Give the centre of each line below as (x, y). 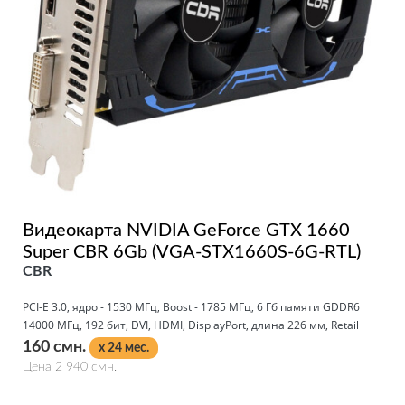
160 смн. (56, 347)
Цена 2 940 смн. (70, 367)
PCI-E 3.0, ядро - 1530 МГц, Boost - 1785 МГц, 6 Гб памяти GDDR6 (191, 306)
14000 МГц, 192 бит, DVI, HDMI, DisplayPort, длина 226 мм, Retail (191, 325)
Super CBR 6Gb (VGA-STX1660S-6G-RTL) (192, 252)
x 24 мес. (124, 348)
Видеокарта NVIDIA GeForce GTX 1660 (186, 230)
